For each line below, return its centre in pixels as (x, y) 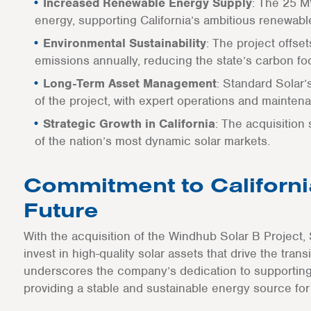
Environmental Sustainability (124, 43)
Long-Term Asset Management (129, 83)
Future (61, 210)
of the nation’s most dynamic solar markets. (152, 141)
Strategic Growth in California (129, 124)
